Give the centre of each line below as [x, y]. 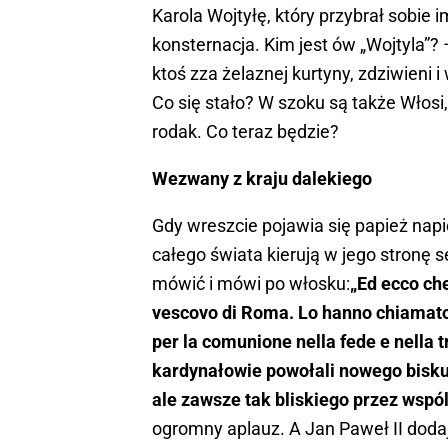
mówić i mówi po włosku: [251, 283]
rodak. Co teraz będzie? [245, 131]
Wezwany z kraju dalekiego [262, 178]
